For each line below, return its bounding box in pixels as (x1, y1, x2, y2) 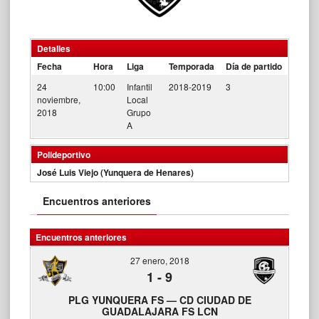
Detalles (37, 41, 70, 55)
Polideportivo (37, 147, 90, 161)
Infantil (127, 80, 152, 93)
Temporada (169, 59, 214, 73)
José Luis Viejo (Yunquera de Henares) (37, 165, 194, 179)
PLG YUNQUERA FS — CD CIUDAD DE (68, 293, 251, 307)
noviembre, (37, 93, 80, 105)
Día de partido (226, 59, 282, 73)
